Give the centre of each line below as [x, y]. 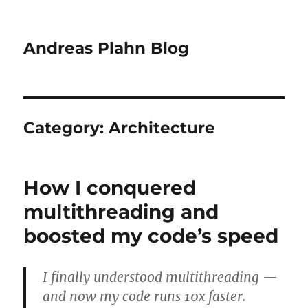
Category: [66, 128]
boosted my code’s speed [151, 236]
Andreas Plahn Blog [107, 48]
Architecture [162, 128]
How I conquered [110, 188]
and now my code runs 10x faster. [145, 296]
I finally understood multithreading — [160, 277]
